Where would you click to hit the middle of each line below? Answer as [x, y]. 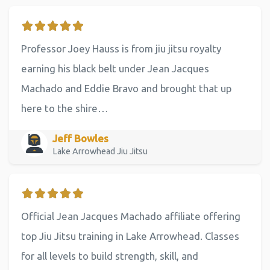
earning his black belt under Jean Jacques [115, 69]
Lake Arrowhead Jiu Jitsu [101, 151]
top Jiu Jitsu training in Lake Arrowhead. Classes [130, 236]
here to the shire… [64, 108]
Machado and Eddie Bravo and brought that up [126, 89]
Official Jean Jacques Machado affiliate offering [131, 216]
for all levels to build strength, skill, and [110, 256]
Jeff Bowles [80, 138]
